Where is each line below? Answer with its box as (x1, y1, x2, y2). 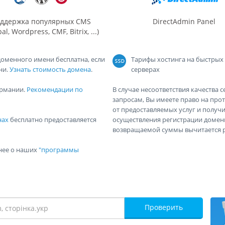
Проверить (145, 202, 183, 212)
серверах (131, 65, 160, 74)
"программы (39, 145, 79, 154)
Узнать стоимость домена (10, 65, 91, 74)
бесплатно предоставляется (9, 115, 96, 124)
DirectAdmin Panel (153, 17, 215, 26)
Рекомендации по (27, 85, 83, 94)
